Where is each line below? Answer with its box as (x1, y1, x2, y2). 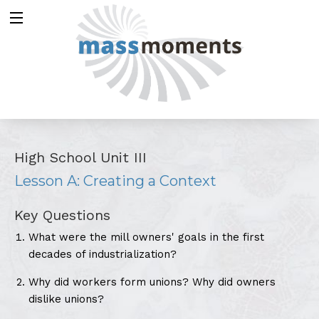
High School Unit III (14, 148, 147, 166)
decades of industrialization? (28, 247, 177, 261)
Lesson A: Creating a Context (14, 172, 216, 189)
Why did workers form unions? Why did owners (28, 275, 276, 288)
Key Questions (14, 206, 110, 224)
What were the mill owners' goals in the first (28, 230, 264, 244)
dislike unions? (28, 292, 104, 305)
